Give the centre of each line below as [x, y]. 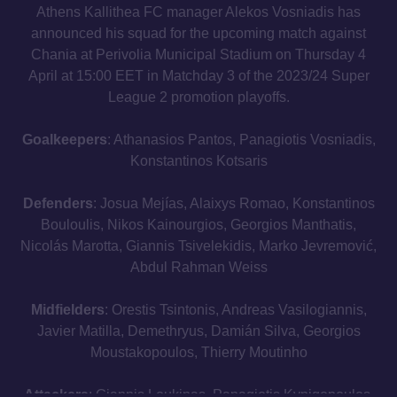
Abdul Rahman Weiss [198, 267]
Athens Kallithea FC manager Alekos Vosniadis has [198, 12]
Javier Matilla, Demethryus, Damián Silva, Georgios [198, 331]
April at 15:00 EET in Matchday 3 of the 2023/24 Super [198, 76]
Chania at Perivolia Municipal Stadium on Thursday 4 [198, 54]
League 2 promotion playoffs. [198, 97]
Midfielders [67, 310]
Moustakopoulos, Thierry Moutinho [198, 352]
